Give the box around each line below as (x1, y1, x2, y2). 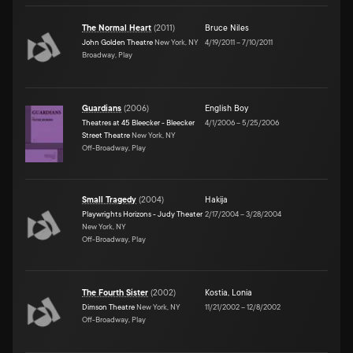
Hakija (205, 195, 228, 205)
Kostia (205, 288, 228, 298)
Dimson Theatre (82, 302, 135, 311)
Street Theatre (82, 130, 130, 139)
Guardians (82, 103, 121, 113)
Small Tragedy (82, 195, 136, 205)
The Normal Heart (82, 23, 151, 33)
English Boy (205, 103, 248, 113)
